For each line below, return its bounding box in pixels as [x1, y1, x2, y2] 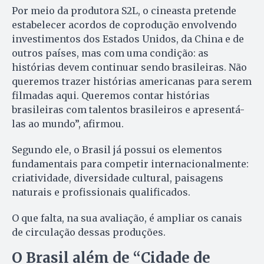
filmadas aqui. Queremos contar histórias [12, 89, 210, 101]
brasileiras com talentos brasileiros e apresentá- [12, 103, 245, 115]
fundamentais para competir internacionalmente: [12, 157, 249, 170]
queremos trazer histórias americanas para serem [12, 75, 252, 87]
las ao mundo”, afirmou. [12, 117, 124, 130]
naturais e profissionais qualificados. [12, 186, 190, 198]
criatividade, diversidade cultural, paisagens [12, 171, 223, 184]
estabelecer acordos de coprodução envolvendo [12, 18, 237, 31]
